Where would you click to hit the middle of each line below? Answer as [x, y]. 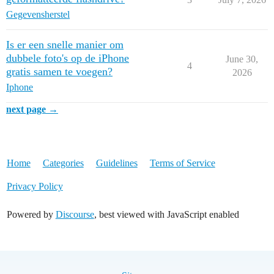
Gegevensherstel [38, 14]
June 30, [242, 59]
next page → [32, 109]
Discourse [75, 214]
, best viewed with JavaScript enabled [166, 214]
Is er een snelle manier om [65, 45]
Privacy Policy [35, 186]
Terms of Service [182, 163]
